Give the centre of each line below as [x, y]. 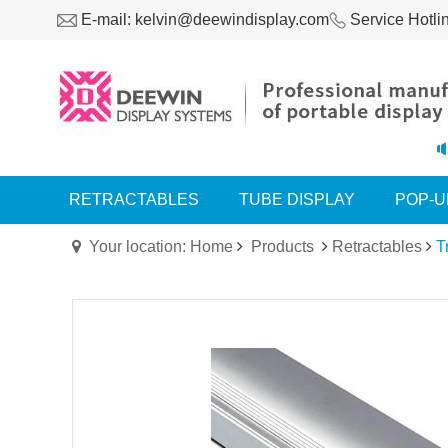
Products [282, 246]
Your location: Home [161, 246]
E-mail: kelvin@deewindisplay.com [203, 19]
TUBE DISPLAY [297, 199]
